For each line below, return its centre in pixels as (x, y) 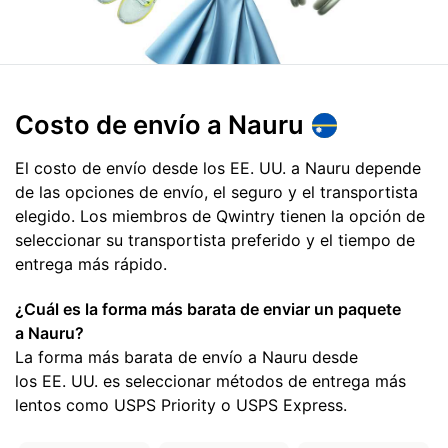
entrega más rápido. (91, 264)
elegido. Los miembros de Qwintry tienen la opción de (220, 216)
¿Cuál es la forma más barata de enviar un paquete (208, 308)
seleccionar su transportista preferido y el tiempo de (215, 240)
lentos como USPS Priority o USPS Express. (181, 404)
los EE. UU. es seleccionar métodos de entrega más (210, 380)
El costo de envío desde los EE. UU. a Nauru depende (218, 168)
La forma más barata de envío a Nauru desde (186, 356)
